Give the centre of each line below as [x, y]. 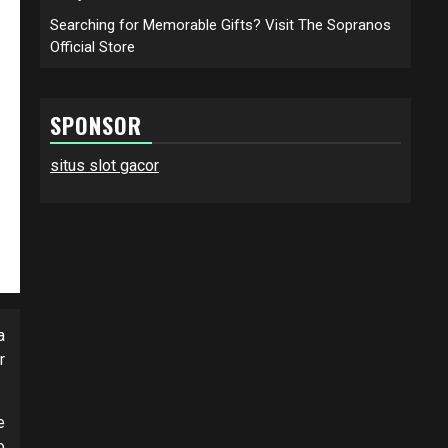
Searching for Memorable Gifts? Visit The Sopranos [220, 24]
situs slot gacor [104, 165]
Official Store [92, 46]
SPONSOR [96, 124]
